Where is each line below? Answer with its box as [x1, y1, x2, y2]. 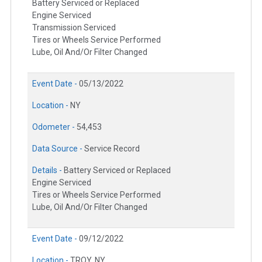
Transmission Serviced [32, 23, 116, 33]
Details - [32, 166, 64, 175]
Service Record [84, 144, 140, 154]
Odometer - [32, 122, 77, 132]
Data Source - [32, 144, 84, 154]
